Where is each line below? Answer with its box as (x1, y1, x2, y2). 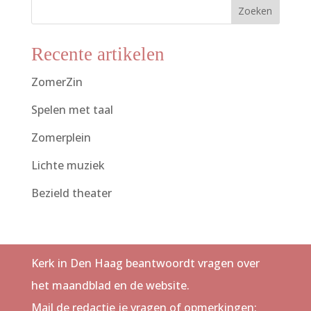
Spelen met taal (31, 102, 113, 118)
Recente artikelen (31, 44, 165, 65)
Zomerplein (31, 130, 91, 146)
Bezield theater (31, 185, 112, 201)
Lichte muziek (31, 158, 105, 174)
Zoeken (238, 4, 273, 17)
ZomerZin (31, 74, 83, 90)
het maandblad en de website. (31, 278, 190, 294)
